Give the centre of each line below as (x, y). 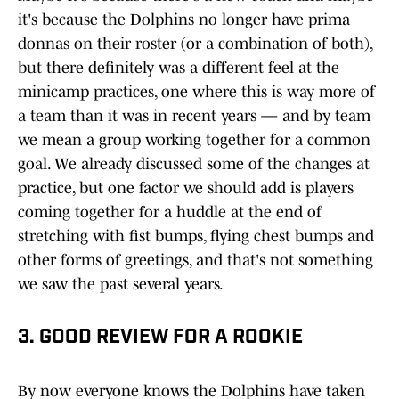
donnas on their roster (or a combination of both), (195, 44)
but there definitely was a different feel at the (179, 68)
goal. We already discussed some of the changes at (194, 164)
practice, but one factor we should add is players (186, 188)
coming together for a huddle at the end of (170, 212)
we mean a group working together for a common (194, 140)
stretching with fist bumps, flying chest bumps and (196, 236)
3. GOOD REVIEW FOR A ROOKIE (160, 338)
